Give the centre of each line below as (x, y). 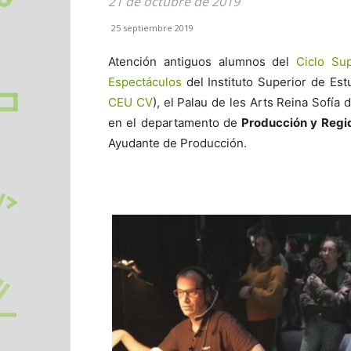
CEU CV (130, 102)
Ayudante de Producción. (177, 143)
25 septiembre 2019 (152, 28)
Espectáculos (145, 82)
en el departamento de (175, 123)
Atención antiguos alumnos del (203, 62)
